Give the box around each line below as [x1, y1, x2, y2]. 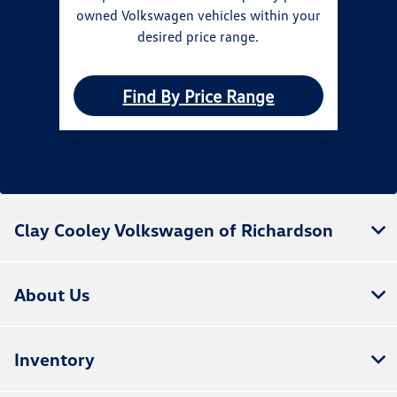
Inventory [14, 347, 95, 370]
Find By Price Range [122, 84, 275, 106]
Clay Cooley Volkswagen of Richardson [14, 218, 333, 240]
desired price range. [137, 27, 260, 45]
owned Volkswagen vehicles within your [75, 5, 321, 24]
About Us [14, 283, 90, 305]
